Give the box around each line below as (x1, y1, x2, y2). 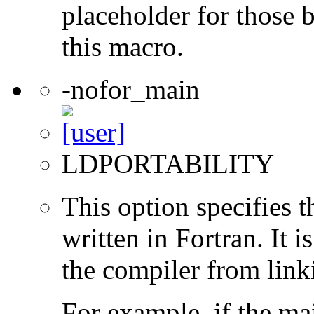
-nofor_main (62, 74, 200, 105)
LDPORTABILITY (62, 149, 274, 179)
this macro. (62, 32, 184, 62)
